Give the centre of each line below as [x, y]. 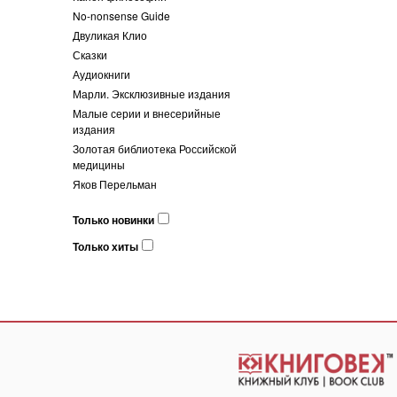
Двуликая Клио [110, 35]
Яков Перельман [115, 184]
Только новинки [113, 220]
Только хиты [105, 246]
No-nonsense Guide [121, 16]
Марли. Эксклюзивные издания [152, 93]
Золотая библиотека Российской [155, 148]
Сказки [90, 54]
